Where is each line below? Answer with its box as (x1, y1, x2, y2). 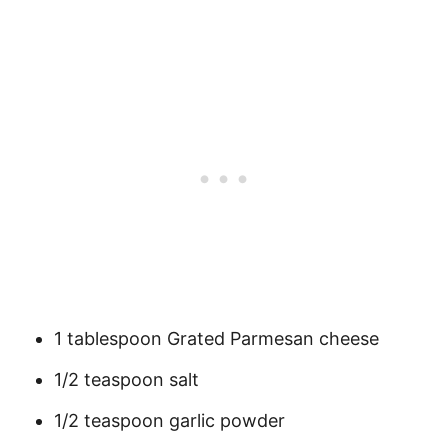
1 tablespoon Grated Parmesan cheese (54, 328, 379, 349)
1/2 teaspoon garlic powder (54, 410, 285, 431)
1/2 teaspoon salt (54, 369, 199, 390)
